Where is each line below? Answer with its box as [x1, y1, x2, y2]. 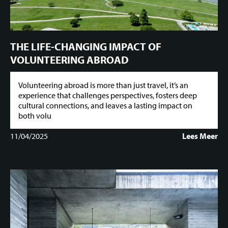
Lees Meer [182, 130, 218, 141]
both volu [18, 110, 51, 121]
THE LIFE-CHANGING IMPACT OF [10, 40, 161, 53]
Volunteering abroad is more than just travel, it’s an [18, 79, 188, 90]
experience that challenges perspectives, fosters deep [18, 90, 197, 100]
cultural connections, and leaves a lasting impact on [18, 100, 192, 110]
